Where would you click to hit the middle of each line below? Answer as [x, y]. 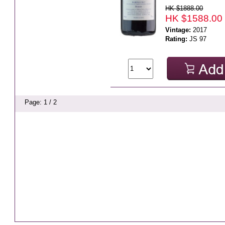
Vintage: [178, 30]
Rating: [177, 39]
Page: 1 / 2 [41, 102]
